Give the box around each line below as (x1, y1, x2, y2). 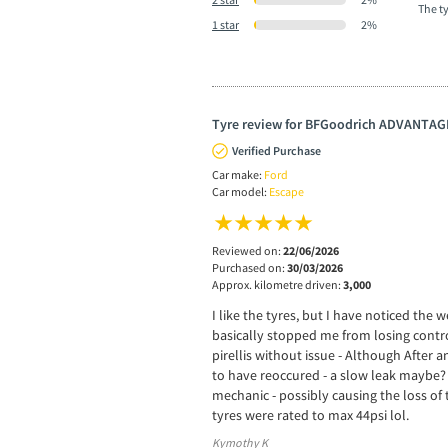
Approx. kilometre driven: (212, 276, 343, 292)
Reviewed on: (212, 242, 283, 258)
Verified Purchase (232, 142, 321, 158)
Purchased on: (212, 259, 287, 275)
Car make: (212, 166, 264, 182)
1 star (212, 16, 239, 32)
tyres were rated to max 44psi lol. (212, 405, 409, 424)
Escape (269, 183, 304, 199)
